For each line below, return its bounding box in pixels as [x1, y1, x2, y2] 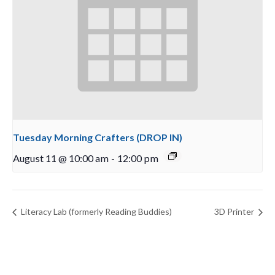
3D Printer [214, 206, 256, 217]
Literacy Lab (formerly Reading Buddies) [19, 206, 172, 217]
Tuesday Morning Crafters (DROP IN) [13, 131, 182, 144]
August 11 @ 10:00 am [13, 152, 109, 165]
